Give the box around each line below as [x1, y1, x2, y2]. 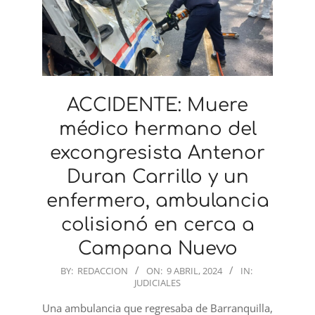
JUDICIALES [134, 276, 181, 289]
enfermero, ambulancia [46, 190, 269, 211]
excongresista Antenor [50, 142, 265, 163]
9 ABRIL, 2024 [167, 264, 222, 277]
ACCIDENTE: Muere [67, 94, 248, 115]
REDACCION [77, 264, 128, 277]
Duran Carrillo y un [66, 166, 249, 187]
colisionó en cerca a [60, 214, 255, 235]
